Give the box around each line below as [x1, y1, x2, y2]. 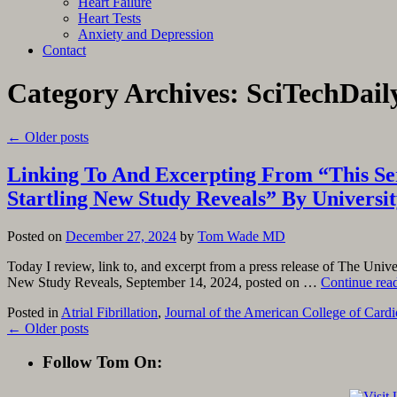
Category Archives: [7, 77, 246, 110]
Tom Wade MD [198, 228, 285, 244]
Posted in [7, 304, 58, 320]
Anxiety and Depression [78, 27, 214, 42]
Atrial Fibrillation [61, 304, 158, 320]
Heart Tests [78, 11, 141, 26]
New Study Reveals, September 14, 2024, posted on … [7, 274, 321, 290]
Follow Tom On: [43, 353, 162, 372]
